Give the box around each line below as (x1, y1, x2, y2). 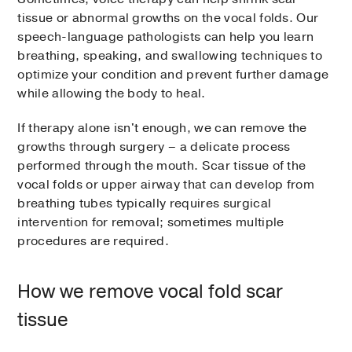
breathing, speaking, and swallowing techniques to (17, 47, 323, 65)
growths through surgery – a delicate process (17, 138, 291, 156)
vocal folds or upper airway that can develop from (17, 176, 315, 194)
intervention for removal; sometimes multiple (17, 214, 284, 232)
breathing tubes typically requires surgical (17, 195, 272, 213)
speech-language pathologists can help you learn (17, 28, 314, 46)
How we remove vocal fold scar (17, 279, 284, 305)
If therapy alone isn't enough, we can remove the (17, 119, 307, 137)
